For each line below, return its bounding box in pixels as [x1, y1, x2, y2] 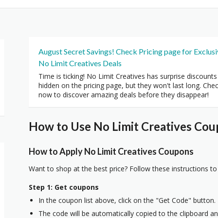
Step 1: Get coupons [29, 182, 99, 192]
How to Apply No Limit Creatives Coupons [29, 145, 194, 157]
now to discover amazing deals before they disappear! [38, 90, 209, 99]
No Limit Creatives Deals [38, 58, 122, 68]
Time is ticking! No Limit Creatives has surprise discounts [38, 72, 217, 81]
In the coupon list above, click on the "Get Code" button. [38, 195, 216, 205]
